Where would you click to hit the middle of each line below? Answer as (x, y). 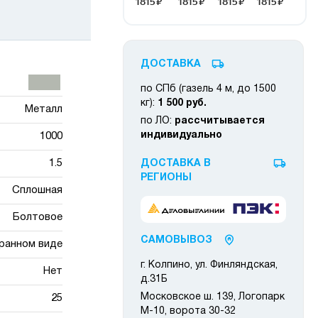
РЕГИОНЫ (166, 178)
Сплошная (37, 190)
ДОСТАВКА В (176, 164)
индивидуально (181, 135)
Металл (43, 109)
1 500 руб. (182, 103)
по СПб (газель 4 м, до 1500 (208, 89)
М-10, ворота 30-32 (188, 312)
